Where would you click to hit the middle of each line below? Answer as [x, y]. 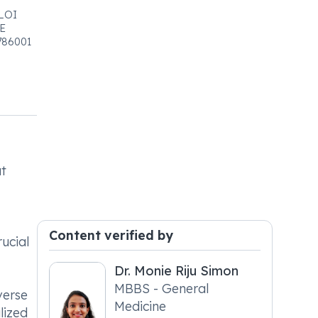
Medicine [141, 306]
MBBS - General [162, 288]
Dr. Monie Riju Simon [177, 270]
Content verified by [111, 235]
